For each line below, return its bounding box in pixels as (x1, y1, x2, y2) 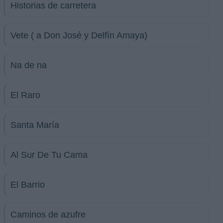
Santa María (10, 120, 59, 130)
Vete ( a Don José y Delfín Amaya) (10, 30, 147, 40)
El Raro (10, 90, 40, 100)
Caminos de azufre (10, 210, 86, 220)
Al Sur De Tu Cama (10, 150, 88, 160)
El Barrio (10, 180, 45, 190)
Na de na (10, 60, 47, 70)
